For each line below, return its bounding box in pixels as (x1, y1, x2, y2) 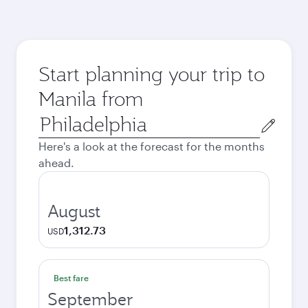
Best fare (54, 273, 89, 283)
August (47, 200, 100, 222)
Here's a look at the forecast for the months (38, 140, 265, 153)
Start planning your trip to (38, 61, 265, 87)
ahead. (38, 156, 74, 169)
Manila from (38, 86, 143, 111)
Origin (38, 112, 70, 125)
